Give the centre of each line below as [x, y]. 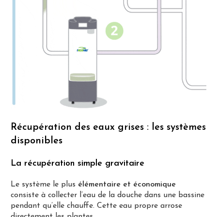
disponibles [37, 141]
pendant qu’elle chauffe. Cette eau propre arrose [97, 206]
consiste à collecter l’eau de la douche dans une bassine [108, 195]
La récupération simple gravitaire [78, 163]
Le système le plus [45, 184]
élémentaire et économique [127, 184]
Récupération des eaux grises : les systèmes [108, 127]
